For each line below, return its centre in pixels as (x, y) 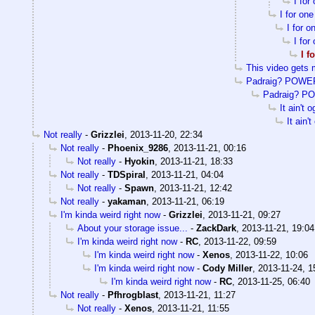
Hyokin (140, 161)
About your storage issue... (133, 228)
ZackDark (216, 228)
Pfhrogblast (133, 295)
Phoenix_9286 (138, 148)
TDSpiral (127, 174)
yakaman (127, 201)
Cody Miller (227, 268)
